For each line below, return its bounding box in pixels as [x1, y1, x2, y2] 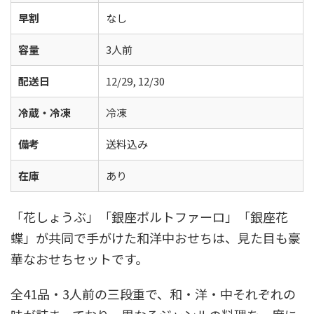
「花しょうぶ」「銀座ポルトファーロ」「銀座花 [11, 207, 288, 226]
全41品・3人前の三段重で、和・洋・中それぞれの [11, 285, 296, 303]
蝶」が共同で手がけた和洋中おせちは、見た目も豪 [11, 228, 301, 247]
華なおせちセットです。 [11, 250, 148, 268]
